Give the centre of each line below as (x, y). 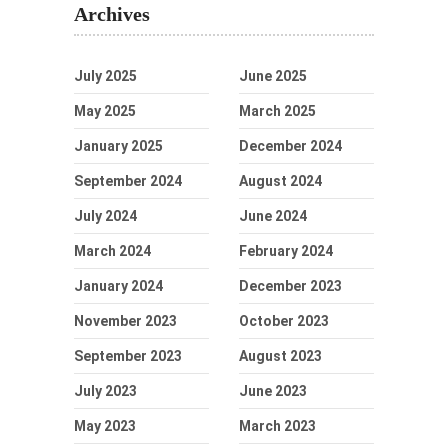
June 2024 (273, 215)
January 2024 (118, 285)
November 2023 (125, 320)
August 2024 (280, 180)
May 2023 (105, 425)
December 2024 (290, 145)
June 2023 (273, 390)
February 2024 (286, 250)
